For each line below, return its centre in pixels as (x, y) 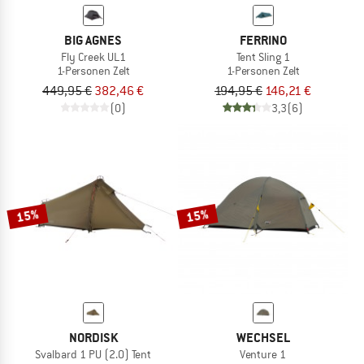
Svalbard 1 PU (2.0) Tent (93, 354)
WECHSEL (263, 337)
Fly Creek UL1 (93, 56)
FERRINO (263, 40)
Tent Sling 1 (263, 56)
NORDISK (93, 337)
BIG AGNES (93, 40)
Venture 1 (263, 354)
